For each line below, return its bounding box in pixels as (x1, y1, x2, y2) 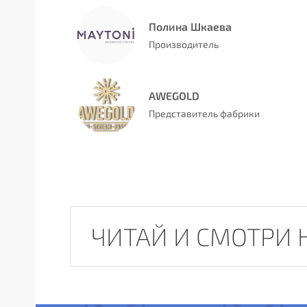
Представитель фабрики (149, 107, 260, 119)
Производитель (149, 38, 219, 50)
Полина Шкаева (149, 19, 232, 33)
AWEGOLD (149, 88, 199, 102)
